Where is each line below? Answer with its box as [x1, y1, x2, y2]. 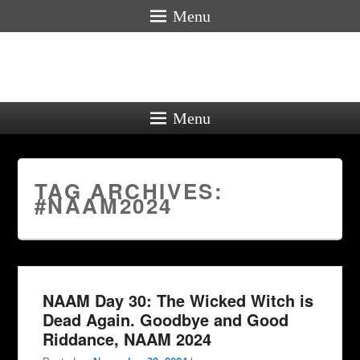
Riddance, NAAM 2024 [43, 327, 212, 350]
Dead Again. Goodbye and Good [43, 308, 289, 331]
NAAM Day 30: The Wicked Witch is [43, 288, 314, 312]
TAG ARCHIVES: [34, 176, 224, 206]
